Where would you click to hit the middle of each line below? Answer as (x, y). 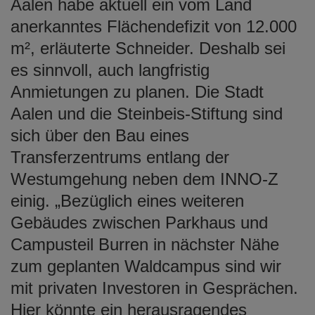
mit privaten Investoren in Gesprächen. (154, 288)
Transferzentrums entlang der (120, 157)
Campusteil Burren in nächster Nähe (145, 244)
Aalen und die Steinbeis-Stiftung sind (147, 113)
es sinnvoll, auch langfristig (110, 70)
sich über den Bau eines (100, 135)
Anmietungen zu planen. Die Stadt (137, 91)
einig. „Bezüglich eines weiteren (127, 200)
